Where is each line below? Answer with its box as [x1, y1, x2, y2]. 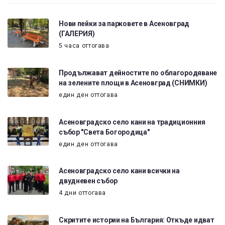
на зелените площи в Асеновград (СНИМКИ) [59, 78, 207, 87]
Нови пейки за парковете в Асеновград [59, 20, 190, 28]
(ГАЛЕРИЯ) [59, 30, 95, 38]
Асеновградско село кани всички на [59, 167, 180, 175]
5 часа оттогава [59, 42, 109, 50]
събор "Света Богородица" [59, 128, 150, 136]
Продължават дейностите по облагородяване [59, 68, 217, 77]
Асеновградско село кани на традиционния [59, 118, 205, 126]
